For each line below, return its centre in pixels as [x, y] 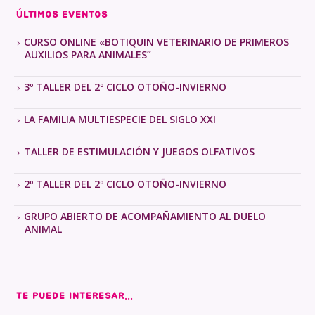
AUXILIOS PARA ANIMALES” [88, 55]
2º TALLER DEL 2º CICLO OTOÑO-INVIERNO [125, 184]
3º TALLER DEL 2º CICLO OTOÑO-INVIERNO [125, 87]
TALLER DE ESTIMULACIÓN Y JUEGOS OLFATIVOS [139, 152]
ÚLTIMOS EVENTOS [62, 15]
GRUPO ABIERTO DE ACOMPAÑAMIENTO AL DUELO [145, 217]
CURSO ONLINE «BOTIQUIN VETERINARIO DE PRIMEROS [156, 42]
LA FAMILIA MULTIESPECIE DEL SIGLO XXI [120, 120]
